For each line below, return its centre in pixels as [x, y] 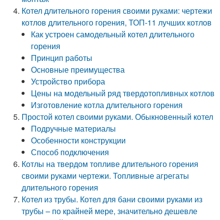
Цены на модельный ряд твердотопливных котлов [123, 93]
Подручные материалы [74, 128]
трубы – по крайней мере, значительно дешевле [110, 211]
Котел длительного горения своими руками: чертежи [117, 11]
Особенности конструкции [79, 140]
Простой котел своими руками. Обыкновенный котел [118, 117]
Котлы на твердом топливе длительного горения [110, 164]
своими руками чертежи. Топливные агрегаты [106, 176]
